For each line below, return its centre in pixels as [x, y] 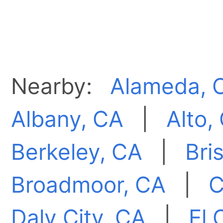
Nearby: [61, 86]
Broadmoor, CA [89, 185]
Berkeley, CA [77, 152]
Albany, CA [67, 119]
